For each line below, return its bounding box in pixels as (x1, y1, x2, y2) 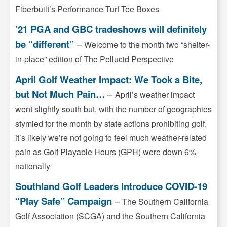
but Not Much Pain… (15, 87, 105, 101)
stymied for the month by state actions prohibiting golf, (15, 118, 207, 130)
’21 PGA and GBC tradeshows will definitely (15, 22, 207, 36)
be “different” (15, 37, 74, 51)
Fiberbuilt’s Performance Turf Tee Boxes (15, 3, 159, 15)
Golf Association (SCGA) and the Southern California (15, 210, 205, 222)
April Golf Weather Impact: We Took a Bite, (15, 72, 202, 87)
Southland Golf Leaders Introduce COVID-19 (15, 179, 207, 194)
